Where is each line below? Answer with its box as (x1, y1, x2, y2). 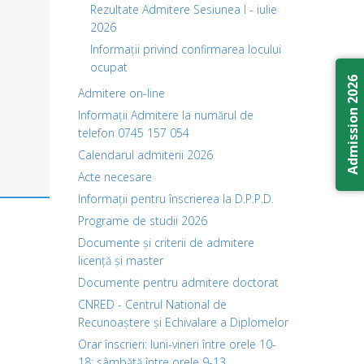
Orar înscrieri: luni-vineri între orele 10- (78, 336, 276, 352)
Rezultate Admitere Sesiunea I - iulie (90, 2, 277, 17)
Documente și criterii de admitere (78, 235, 254, 250)
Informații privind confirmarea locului (90, 41, 281, 57)
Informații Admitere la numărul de (78, 107, 253, 123)
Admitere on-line (78, 85, 165, 101)
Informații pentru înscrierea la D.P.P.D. (78, 191, 274, 206)
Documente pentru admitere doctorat (78, 275, 279, 290)
